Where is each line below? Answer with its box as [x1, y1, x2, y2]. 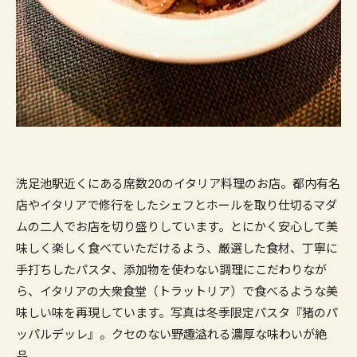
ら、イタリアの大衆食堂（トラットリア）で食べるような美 [16, 283, 338, 298]
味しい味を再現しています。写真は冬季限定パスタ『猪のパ [16, 304, 338, 320]
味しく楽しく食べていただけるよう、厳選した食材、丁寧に [16, 240, 338, 255]
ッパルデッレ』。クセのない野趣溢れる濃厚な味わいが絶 [16, 326, 327, 341]
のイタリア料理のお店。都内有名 [162, 175, 340, 190]
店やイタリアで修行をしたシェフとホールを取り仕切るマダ [16, 197, 337, 212]
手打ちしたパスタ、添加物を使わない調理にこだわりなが [16, 261, 327, 277]
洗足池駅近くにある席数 [16, 175, 147, 190]
